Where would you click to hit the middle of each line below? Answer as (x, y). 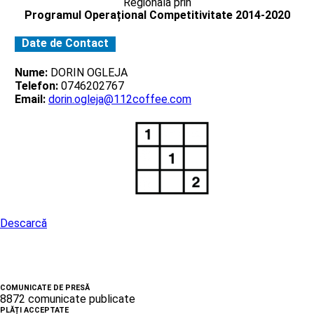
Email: (30, 99)
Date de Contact (65, 43)
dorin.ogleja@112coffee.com (120, 99)
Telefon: (36, 86)
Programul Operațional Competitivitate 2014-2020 (157, 15)
